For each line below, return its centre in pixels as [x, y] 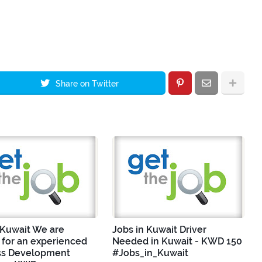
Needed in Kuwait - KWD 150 [177, 241]
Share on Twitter [87, 83]
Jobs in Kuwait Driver [159, 229]
